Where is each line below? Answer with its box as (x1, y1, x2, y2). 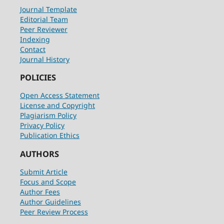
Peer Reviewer (19, 24, 67, 34)
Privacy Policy (19, 120, 64, 130)
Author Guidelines (19, 197, 81, 207)
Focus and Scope (19, 177, 76, 187)
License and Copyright (19, 100, 95, 110)
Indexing (19, 34, 50, 44)
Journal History (19, 54, 69, 64)
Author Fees (19, 187, 60, 197)
